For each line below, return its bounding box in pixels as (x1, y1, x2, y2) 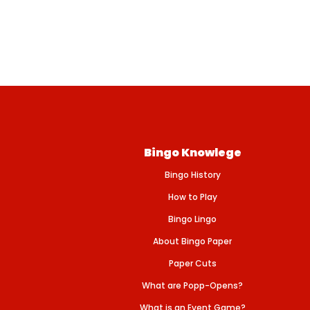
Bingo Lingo (168, 213, 217, 225)
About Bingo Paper (153, 235, 232, 247)
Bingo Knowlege (143, 145, 241, 161)
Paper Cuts (168, 257, 217, 269)
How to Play (167, 191, 217, 203)
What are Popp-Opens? (142, 280, 243, 291)
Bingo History (164, 169, 221, 181)
